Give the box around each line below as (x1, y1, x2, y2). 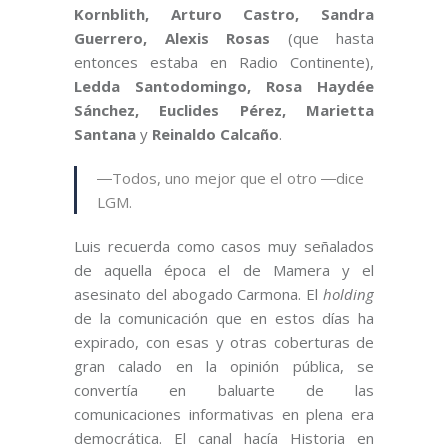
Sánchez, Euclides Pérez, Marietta (74, 100, 374, 121)
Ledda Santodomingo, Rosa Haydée (74, 76, 374, 97)
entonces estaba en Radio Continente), (74, 52, 374, 73)
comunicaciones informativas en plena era (74, 404, 374, 425)
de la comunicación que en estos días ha (74, 308, 374, 329)
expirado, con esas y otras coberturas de (74, 332, 374, 353)
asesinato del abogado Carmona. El (74, 284, 323, 305)
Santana (74, 124, 140, 145)
